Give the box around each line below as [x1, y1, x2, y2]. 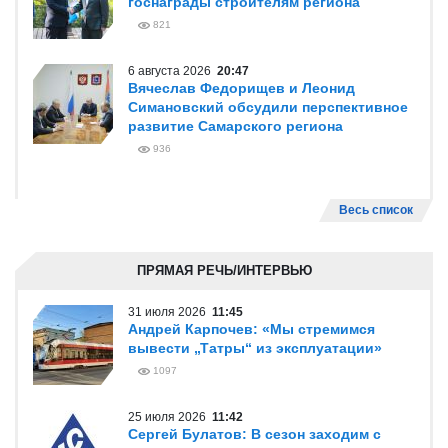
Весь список [339, 203, 413, 217]
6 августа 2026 [128, 64, 217, 78]
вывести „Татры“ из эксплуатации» [128, 340, 382, 356]
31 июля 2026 [128, 305, 212, 319]
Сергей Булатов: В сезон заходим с [128, 426, 381, 442]
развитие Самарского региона [128, 118, 343, 134]
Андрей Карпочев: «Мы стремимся [128, 321, 375, 337]
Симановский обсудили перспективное [128, 99, 408, 115]
